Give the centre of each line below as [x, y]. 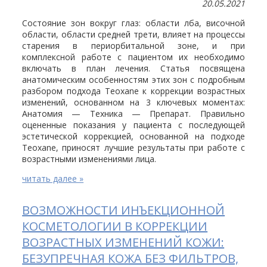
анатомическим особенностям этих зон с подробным [133, 80]
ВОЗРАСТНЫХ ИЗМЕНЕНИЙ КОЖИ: [123, 243]
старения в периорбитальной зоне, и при [133, 46]
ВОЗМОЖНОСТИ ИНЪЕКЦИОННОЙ [124, 210]
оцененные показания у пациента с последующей [133, 125]
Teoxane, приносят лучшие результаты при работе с [133, 148]
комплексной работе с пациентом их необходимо [133, 57]
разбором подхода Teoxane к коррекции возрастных [133, 91]
